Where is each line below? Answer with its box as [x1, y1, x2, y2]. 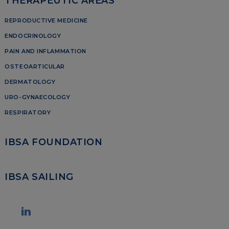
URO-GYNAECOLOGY [5, 93, 71, 101]
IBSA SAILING [5, 171, 74, 182]
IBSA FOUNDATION [5, 136, 103, 148]
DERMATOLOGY [5, 78, 56, 85]
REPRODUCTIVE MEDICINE [5, 16, 88, 24]
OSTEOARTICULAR [5, 62, 65, 70]
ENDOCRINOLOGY [5, 32, 61, 39]
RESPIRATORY [5, 108, 51, 116]
